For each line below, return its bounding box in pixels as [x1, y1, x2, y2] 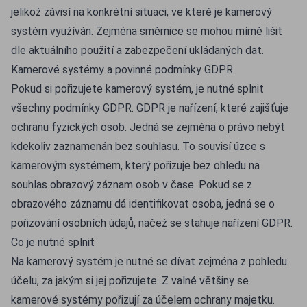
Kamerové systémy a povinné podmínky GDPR [11, 63, 233, 76]
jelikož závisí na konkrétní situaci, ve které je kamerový [11, 5, 272, 19]
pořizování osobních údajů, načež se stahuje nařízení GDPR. [11, 217, 293, 230]
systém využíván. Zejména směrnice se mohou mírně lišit [11, 25, 282, 38]
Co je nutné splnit [11, 236, 95, 249]
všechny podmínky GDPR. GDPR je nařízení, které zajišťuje [11, 101, 288, 114]
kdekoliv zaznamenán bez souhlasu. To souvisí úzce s [11, 140, 265, 153]
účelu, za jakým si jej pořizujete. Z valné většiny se [11, 274, 249, 287]
